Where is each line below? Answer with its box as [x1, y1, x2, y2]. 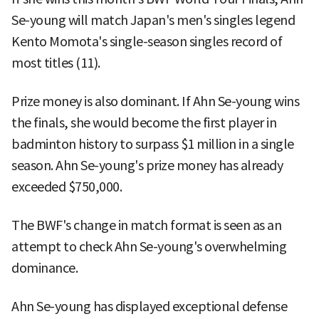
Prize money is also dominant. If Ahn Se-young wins [11, 93, 299, 110]
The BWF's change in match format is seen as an [11, 216, 281, 234]
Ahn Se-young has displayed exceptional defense [11, 298, 287, 315]
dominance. [11, 259, 78, 276]
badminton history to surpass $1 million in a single [11, 135, 294, 152]
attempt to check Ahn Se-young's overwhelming [11, 238, 286, 255]
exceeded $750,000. [11, 178, 122, 195]
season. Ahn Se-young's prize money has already [11, 157, 283, 174]
